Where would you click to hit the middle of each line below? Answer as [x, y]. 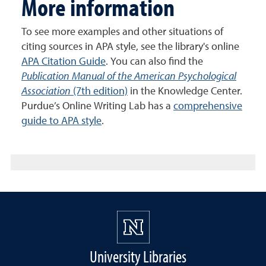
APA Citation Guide [64, 62]
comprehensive [208, 106]
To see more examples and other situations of [122, 32]
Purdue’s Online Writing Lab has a [97, 106]
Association [46, 91]
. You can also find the [154, 62]
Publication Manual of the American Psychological [129, 77]
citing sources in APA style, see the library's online [130, 47]
